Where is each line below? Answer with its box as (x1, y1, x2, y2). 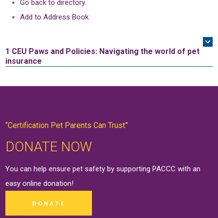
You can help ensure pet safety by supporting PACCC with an (5, 164, 201, 173)
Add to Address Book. (20, 13, 91, 21)
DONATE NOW (5, 138, 92, 155)
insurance (5, 56, 42, 66)
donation (43, 179, 72, 188)
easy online (5, 179, 44, 188)
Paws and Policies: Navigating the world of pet (29, 47, 200, 56)
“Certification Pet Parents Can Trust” (5, 121, 128, 130)
